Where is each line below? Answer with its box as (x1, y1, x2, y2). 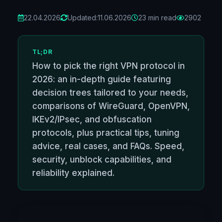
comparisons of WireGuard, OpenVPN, (32, 101, 190, 111)
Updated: (67, 13, 98, 22)
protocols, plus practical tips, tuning (32, 128, 179, 138)
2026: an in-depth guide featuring (32, 74, 171, 85)
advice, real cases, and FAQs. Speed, (32, 141, 184, 152)
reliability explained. (32, 168, 114, 178)
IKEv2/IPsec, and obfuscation (32, 114, 152, 125)
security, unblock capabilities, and (32, 155, 171, 165)
